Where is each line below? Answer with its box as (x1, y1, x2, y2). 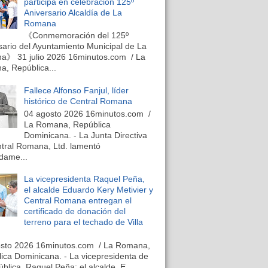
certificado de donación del (23, 206, 126, 217)
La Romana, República (23, 119, 111, 129)
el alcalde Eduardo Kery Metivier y (23, 185, 153, 195)
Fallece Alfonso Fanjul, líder (23, 85, 129, 95)
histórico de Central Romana (23, 96, 132, 106)
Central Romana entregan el (23, 196, 132, 206)
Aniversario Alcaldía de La (23, 7, 122, 17)
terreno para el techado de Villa (23, 217, 143, 227)
